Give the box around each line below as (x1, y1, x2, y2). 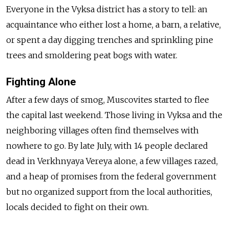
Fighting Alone (6, 76, 76, 88)
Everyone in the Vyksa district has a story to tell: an (6, 4, 208, 15)
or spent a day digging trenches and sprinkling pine (6, 35, 213, 45)
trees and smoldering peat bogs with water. (6, 50, 177, 61)
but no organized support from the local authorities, (6, 187, 212, 197)
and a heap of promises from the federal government (6, 171, 216, 182)
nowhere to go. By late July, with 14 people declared (6, 141, 208, 151)
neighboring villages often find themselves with (6, 125, 199, 136)
